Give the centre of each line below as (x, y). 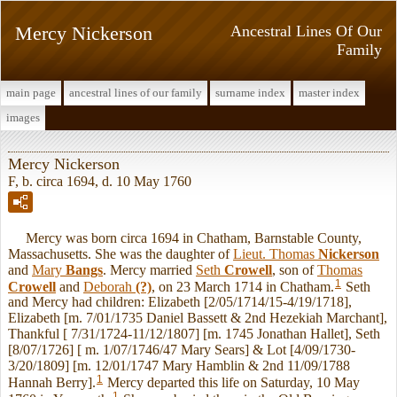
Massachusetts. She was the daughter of (121, 253)
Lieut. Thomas (276, 253)
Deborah (109, 286)
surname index (250, 93)
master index (329, 93)
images (23, 117)
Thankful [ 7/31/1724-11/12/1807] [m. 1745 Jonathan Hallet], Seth (194, 334)
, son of (295, 269)
